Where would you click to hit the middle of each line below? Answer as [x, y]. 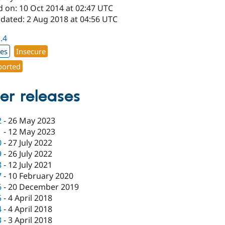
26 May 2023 [32, 121]
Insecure [31, 51]
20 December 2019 [44, 187]
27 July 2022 [30, 143]
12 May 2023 [32, 132]
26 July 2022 [30, 154]
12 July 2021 [30, 165]
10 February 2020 [41, 176]
